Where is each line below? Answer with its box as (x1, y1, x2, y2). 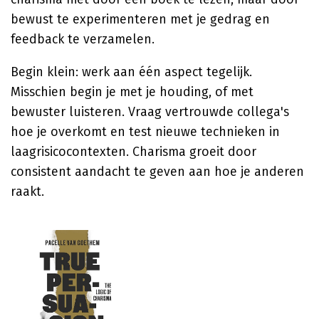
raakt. (11, 184, 44, 199)
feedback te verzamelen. (11, 31, 155, 47)
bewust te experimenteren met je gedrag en (11, 11, 270, 27)
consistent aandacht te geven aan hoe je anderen (11, 164, 304, 179)
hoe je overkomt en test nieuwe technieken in (11, 124, 280, 140)
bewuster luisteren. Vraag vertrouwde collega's (11, 104, 289, 120)
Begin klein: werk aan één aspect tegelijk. (11, 64, 252, 80)
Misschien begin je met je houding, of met (11, 84, 253, 100)
